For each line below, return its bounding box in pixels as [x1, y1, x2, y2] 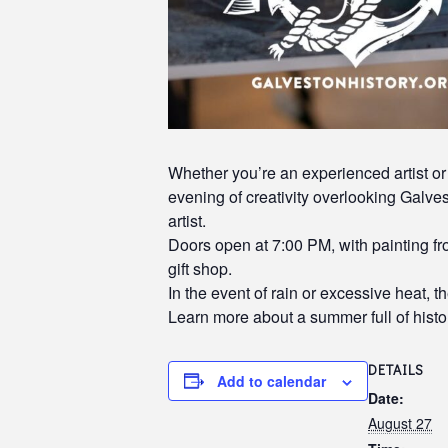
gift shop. [168, 256, 232, 280]
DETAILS [368, 359, 424, 379]
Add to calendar [217, 370, 326, 391]
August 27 [368, 412, 432, 433]
